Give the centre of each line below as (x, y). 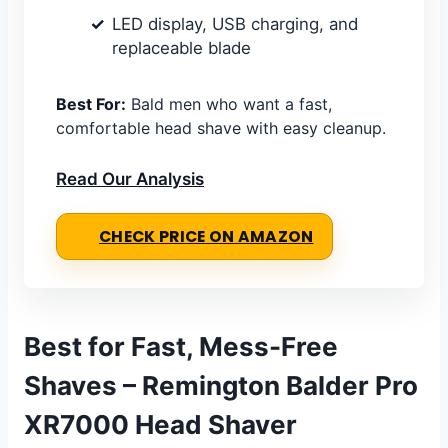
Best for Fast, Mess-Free (181, 347)
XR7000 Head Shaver (160, 425)
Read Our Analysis (130, 179)
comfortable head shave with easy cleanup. (221, 128)
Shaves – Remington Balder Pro (221, 386)
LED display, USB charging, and (235, 24)
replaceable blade (181, 48)
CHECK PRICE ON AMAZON (206, 237)
